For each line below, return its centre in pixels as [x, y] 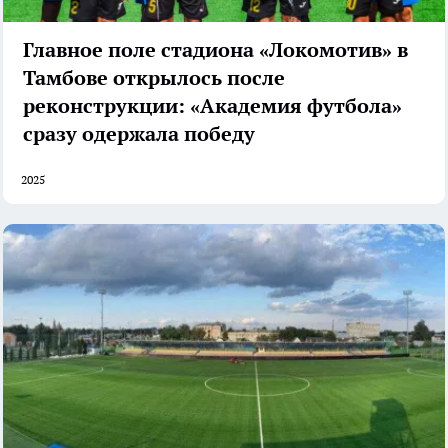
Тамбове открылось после [154, 78]
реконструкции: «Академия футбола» [212, 106]
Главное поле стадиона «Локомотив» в [215, 50]
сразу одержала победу [139, 134]
